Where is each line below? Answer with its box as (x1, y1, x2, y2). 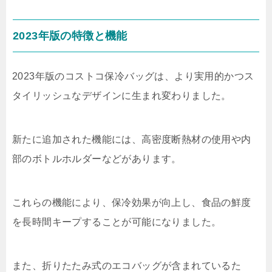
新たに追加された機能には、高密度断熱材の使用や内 (12, 134, 251, 144)
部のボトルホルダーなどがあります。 (12, 154, 182, 164)
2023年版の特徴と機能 (13, 30, 127, 42)
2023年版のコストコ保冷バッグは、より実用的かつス (12, 71, 254, 81)
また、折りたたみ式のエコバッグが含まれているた (12, 260, 242, 271)
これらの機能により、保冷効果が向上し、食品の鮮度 (12, 197, 251, 208)
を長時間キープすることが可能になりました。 (12, 217, 222, 227)
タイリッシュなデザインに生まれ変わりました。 (12, 90, 231, 101)
